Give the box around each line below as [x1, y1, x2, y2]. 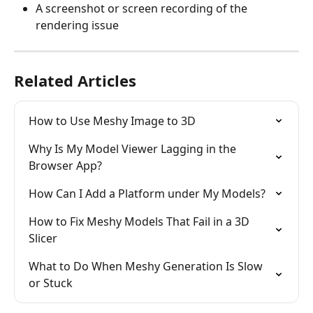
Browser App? [29, 157, 102, 173]
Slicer [29, 230, 57, 246]
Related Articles [14, 69, 136, 91]
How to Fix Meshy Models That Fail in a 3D [29, 213, 252, 229]
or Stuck [29, 275, 73, 291]
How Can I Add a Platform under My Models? [29, 185, 265, 201]
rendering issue [36, 17, 119, 33]
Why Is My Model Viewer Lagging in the [29, 140, 239, 156]
